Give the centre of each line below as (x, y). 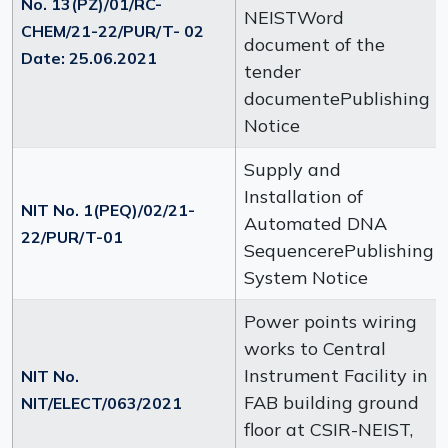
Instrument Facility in (336, 375)
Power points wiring (330, 321)
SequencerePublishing (339, 250)
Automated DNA (315, 223)
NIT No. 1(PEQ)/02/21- (108, 210)
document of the (314, 44)
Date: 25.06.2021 (89, 58)
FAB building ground (331, 402)
